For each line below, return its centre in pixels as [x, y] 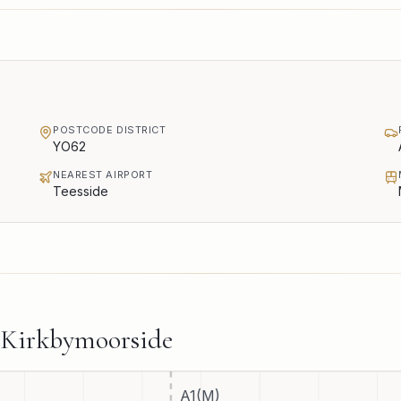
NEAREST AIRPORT [103, 175]
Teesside [81, 191]
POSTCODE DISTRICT [110, 130]
